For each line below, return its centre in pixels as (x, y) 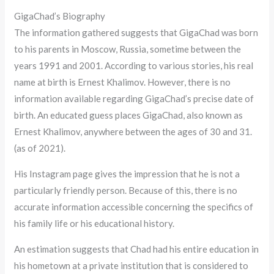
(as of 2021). (40, 148)
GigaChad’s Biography (60, 16)
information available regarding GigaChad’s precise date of (134, 98)
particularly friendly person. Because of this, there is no (126, 190)
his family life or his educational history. (94, 223)
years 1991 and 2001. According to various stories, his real (134, 65)
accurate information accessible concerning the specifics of (134, 206)
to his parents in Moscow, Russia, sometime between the (128, 49)
